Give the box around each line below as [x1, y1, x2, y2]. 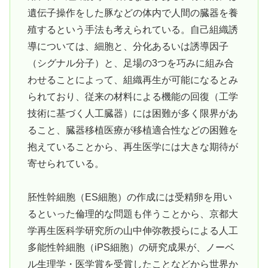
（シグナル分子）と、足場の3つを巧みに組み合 [27, 57, 234, 68]
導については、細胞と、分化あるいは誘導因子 [27, 41, 229, 51]
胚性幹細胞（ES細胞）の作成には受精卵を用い [27, 192, 232, 203]
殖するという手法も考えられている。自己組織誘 [27, 24, 238, 35]
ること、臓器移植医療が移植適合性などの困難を [27, 124, 238, 135]
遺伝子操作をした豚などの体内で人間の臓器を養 [27, 7, 238, 18]
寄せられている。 [27, 158, 104, 169]
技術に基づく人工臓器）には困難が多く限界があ [27, 108, 238, 118]
